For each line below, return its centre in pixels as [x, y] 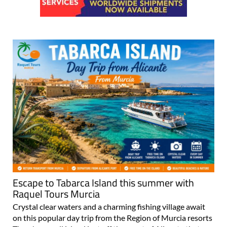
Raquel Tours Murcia [56, 194]
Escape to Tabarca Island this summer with [103, 182]
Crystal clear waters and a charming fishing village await [109, 206]
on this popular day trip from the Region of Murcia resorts [112, 217]
